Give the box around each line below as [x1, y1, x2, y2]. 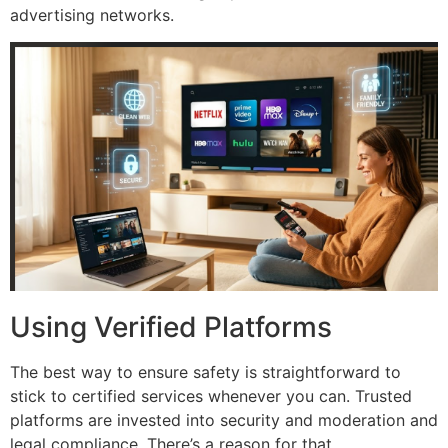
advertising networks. [10, 5, 174, 26]
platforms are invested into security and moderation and [10, 410, 438, 431]
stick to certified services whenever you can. [10, 386, 350, 407]
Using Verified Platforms [10, 310, 332, 345]
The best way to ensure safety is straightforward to [10, 362, 401, 383]
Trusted [355, 386, 412, 407]
